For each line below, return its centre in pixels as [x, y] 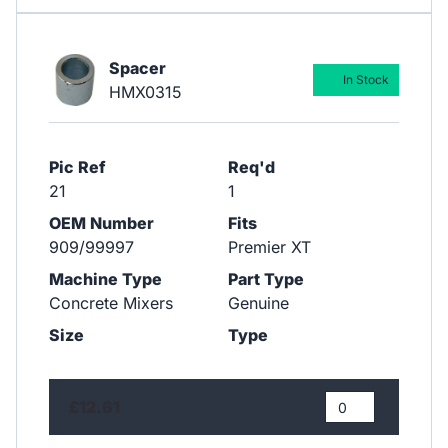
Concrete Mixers [111, 303]
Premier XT [269, 247]
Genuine [258, 303]
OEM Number [101, 223]
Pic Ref [77, 167]
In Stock [365, 80]
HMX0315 [145, 92]
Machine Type [105, 279]
